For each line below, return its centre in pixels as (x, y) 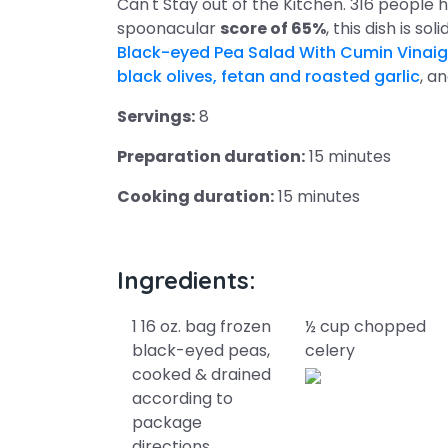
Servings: (156, 116)
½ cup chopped (366, 326)
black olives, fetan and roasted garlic (268, 76)
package (167, 422)
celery (330, 350)
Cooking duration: (195, 196)
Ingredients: (186, 280)
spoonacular (168, 28)
